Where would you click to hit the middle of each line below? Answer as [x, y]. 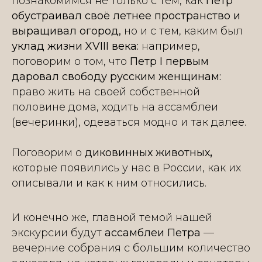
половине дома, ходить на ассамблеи [115, 107]
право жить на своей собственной [106, 92]
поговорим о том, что [71, 61]
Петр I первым [169, 61]
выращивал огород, [68, 31]
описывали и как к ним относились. [109, 183]
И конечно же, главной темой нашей [112, 217]
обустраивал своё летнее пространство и [126, 15]
